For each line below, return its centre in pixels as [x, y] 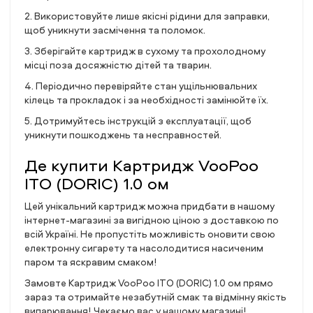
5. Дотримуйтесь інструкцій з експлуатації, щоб [138, 121]
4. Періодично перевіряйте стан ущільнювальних [141, 86]
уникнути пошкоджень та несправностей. [123, 134]
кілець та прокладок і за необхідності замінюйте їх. [146, 100]
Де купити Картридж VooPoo [141, 165]
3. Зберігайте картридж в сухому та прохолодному [145, 51]
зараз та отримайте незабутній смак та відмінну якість [155, 297]
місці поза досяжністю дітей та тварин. [118, 65]
